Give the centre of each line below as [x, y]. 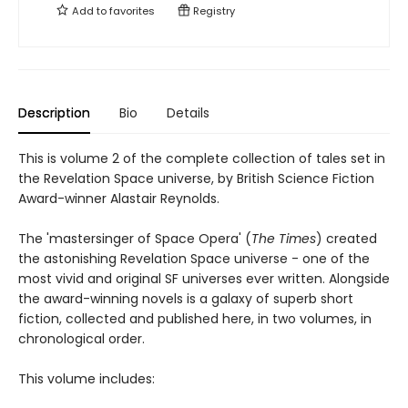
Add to [89, 11]
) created [347, 239]
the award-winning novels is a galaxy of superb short [186, 299]
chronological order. [82, 339]
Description [54, 113]
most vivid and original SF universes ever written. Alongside [204, 279]
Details [188, 113]
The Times [284, 239]
